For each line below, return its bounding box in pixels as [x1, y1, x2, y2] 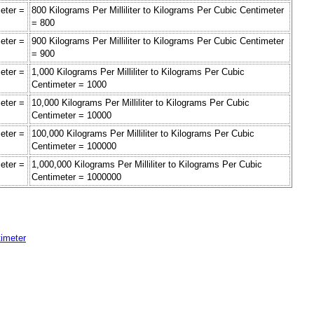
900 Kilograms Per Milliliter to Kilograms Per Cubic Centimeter [32, 36, 284, 47]
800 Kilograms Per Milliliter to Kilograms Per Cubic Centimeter [32, 5, 284, 16]
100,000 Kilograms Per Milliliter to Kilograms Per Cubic [32, 128, 254, 139]
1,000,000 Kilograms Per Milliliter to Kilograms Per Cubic [32, 159, 262, 170]
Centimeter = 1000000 [32, 172, 121, 183]
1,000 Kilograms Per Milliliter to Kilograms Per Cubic [32, 67, 245, 78]
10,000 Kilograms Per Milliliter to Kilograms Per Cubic [32, 97, 250, 109]
